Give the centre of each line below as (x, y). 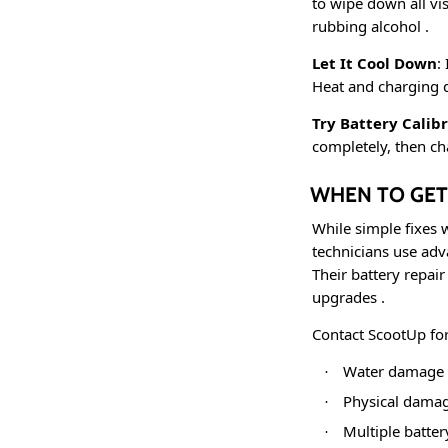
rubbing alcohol (368, 26)
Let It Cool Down (374, 63)
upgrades (346, 297)
